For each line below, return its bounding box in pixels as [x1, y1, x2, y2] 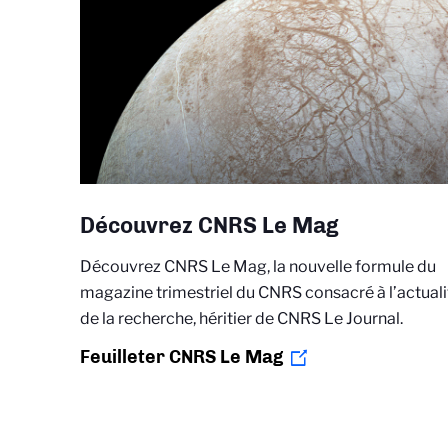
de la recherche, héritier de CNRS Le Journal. [80, 308, 403, 328]
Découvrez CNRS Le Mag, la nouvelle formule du [80, 256, 436, 276]
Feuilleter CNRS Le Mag [80, 345, 283, 368]
